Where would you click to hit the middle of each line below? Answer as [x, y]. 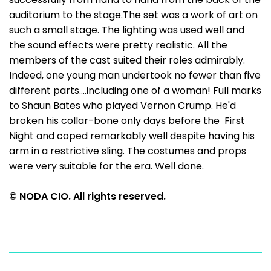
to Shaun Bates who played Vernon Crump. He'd [122, 106]
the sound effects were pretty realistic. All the [118, 45]
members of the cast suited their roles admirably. [127, 60]
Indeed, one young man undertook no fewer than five [135, 75]
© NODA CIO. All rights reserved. [87, 196]
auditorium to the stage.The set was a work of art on [133, 15]
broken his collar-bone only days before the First [127, 121]
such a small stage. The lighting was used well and [127, 30]
